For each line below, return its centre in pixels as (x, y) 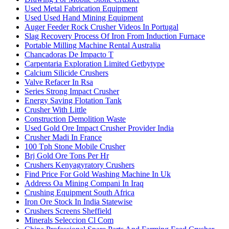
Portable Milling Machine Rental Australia (93, 45)
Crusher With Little (55, 109)
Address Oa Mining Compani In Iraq (84, 183)
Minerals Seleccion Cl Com (69, 220)
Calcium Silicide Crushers (66, 73)
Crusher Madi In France (63, 137)
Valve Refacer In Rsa (59, 82)
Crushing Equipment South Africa (79, 192)
